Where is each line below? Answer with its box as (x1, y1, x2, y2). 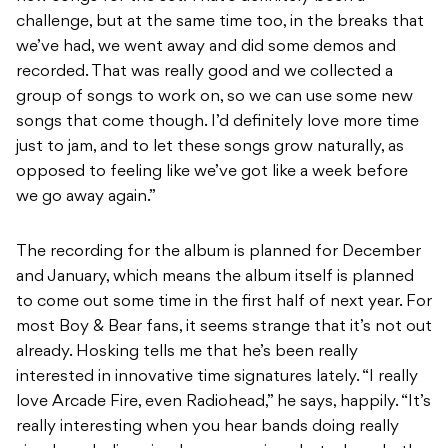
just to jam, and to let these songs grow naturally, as (16, 139, 404, 156)
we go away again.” (16, 189, 156, 206)
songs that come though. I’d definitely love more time (16, 114, 419, 131)
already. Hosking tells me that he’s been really (16, 344, 358, 361)
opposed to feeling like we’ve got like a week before (16, 164, 408, 181)
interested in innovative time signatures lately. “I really (16, 369, 418, 386)
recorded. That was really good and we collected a (16, 64, 393, 81)
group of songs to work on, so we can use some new (16, 89, 413, 106)
